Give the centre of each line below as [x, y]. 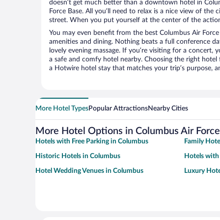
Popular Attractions [118, 109]
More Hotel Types [62, 109]
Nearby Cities [168, 109]
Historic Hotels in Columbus [78, 156]
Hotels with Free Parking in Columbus [92, 142]
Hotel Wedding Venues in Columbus [89, 171]
